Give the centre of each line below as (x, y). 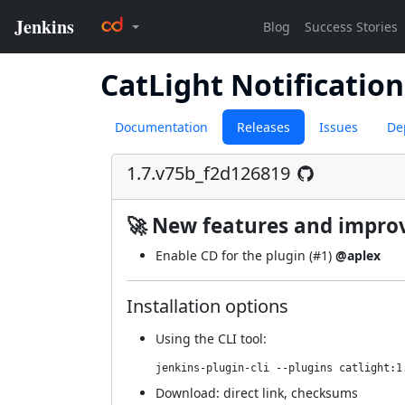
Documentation (161, 127)
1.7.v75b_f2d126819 (208, 173)
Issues (339, 127)
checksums (325, 393)
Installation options (207, 306)
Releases (264, 127)
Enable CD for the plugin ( (234, 255)
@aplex (358, 255)
